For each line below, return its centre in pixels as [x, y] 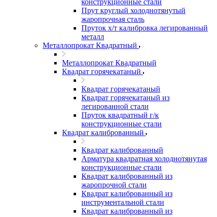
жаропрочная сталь [113, 19]
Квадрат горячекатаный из [125, 98]
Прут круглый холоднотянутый [133, 10]
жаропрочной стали [114, 185]
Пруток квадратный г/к [120, 115]
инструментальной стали [123, 202]
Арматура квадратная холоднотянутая [144, 159]
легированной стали [115, 106]
